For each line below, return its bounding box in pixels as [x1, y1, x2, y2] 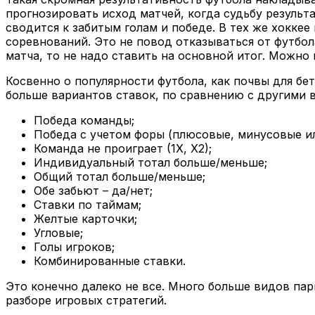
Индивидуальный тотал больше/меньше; [34, 155, 267, 169]
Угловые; [34, 225, 83, 240]
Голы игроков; [34, 239, 115, 254]
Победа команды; [34, 112, 134, 127]
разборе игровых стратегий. [6, 292, 167, 307]
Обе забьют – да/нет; [34, 183, 153, 198]
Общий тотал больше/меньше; [34, 169, 205, 184]
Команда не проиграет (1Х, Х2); [34, 141, 212, 155]
